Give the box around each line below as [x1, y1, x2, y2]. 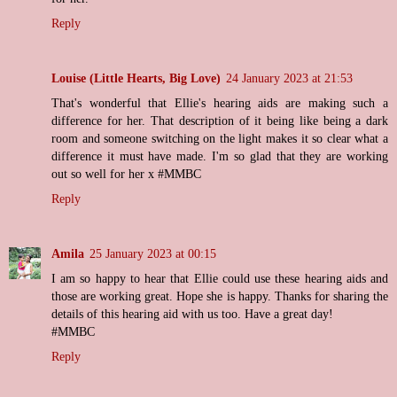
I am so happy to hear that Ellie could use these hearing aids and [51, 271, 388, 286]
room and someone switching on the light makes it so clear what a [51, 131, 388, 146]
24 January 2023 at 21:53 [226, 71, 353, 86]
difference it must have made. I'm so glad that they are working [51, 149, 388, 164]
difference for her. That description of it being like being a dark [51, 113, 388, 128]
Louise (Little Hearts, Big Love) [51, 71, 221, 86]
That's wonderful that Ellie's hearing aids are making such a [51, 96, 388, 111]
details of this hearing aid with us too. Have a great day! [51, 307, 333, 322]
